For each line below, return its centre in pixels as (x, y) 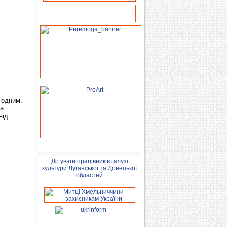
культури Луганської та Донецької (89, 168)
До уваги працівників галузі (89, 161)
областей (89, 175)
